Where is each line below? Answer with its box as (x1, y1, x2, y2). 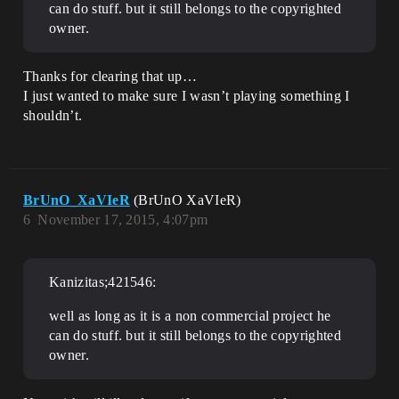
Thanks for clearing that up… (23, 69, 197, 84)
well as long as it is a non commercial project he (49, 308, 331, 323)
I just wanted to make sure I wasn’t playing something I (23, 88, 350, 103)
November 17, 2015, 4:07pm (37, 212, 208, 227)
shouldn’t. (23, 108, 83, 123)
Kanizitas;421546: (49, 274, 157, 289)
